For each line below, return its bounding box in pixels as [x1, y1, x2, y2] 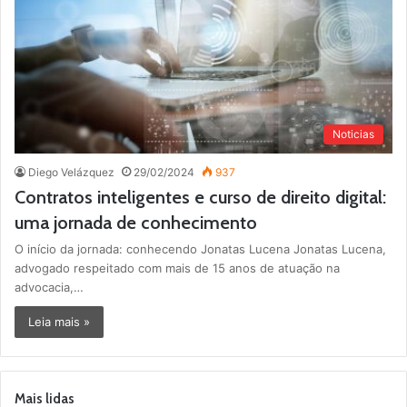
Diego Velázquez [28, 165, 114, 180]
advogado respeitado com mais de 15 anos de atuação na [15, 261, 340, 276]
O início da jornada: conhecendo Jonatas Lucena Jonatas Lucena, [15, 242, 386, 257]
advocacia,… [15, 280, 84, 295]
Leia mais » [28, 314, 90, 330]
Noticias [333, 127, 374, 142]
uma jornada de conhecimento [15, 212, 257, 234]
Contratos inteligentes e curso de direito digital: [15, 186, 386, 209]
